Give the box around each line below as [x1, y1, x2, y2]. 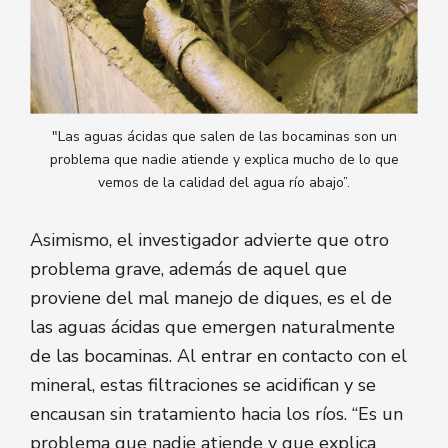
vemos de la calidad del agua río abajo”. [98, 173, 350, 193]
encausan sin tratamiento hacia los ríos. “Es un [30, 401, 403, 426]
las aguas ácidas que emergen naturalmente [30, 314, 395, 339]
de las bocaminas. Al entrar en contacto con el [30, 343, 407, 368]
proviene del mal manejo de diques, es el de [30, 285, 392, 310]
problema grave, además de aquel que [30, 256, 347, 281]
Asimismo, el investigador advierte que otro [30, 227, 389, 252]
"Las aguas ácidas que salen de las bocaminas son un [51, 127, 397, 147]
